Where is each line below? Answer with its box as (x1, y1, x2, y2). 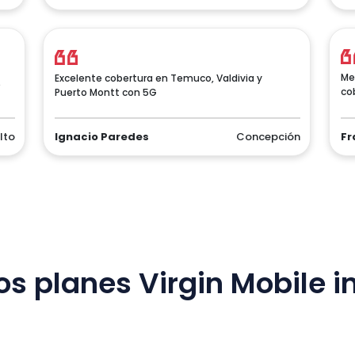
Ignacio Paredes (55, 129, 149, 144)
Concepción (236, 129, 300, 144)
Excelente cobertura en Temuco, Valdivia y (55, 71, 262, 85)
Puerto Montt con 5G (55, 86, 157, 99)
